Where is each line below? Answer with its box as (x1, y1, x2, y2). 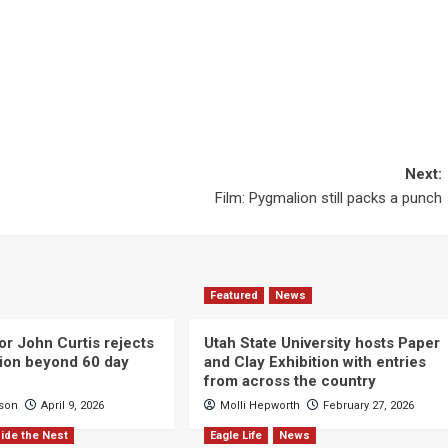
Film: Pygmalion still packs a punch (214, 189, 442, 207)
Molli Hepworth (219, 399, 300, 412)
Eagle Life (209, 429, 262, 442)
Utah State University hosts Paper (203, 334, 440, 352)
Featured (209, 289, 258, 302)
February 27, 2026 (322, 399, 414, 412)
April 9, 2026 (41, 399, 105, 412)
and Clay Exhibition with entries (203, 353, 426, 371)
